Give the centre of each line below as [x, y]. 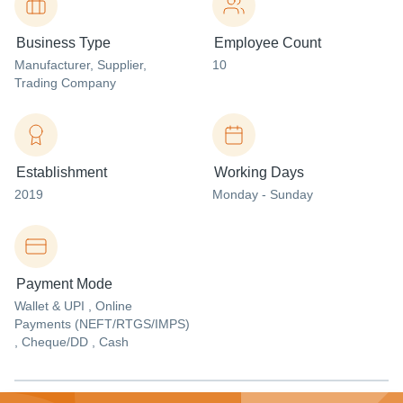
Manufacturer [52, 65]
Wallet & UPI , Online [73, 306]
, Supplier [116, 65]
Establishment [62, 172]
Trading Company [65, 83]
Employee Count [268, 43]
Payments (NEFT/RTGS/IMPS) [102, 324]
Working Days [259, 172]
